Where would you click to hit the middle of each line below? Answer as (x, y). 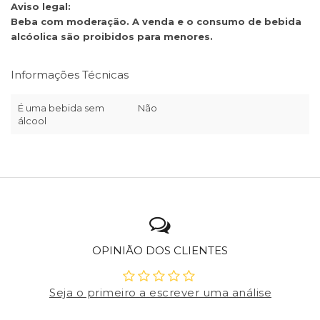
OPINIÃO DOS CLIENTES (160, 251)
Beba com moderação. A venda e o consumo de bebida (156, 22)
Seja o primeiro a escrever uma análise (160, 293)
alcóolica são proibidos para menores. (112, 37)
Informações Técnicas (70, 75)
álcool (32, 121)
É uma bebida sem (61, 108)
